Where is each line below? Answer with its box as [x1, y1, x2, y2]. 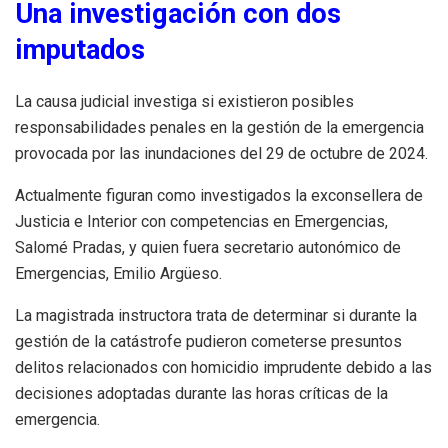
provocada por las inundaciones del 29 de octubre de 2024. [15, 144, 428, 164]
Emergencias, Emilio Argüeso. [15, 264, 222, 284]
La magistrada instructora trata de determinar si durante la [15, 306, 417, 326]
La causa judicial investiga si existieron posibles [15, 92, 354, 112]
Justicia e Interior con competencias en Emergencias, [15, 212, 388, 232]
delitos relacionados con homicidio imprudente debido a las [15, 358, 432, 378]
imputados [15, 33, 145, 66]
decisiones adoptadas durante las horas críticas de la [15, 384, 388, 404]
